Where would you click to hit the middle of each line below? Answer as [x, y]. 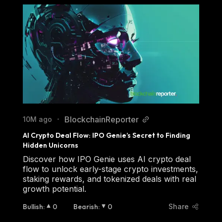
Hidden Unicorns [51, 145]
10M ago [37, 119]
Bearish [86, 206]
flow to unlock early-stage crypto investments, [111, 169]
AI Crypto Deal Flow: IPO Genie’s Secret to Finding [107, 135]
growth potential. [55, 189]
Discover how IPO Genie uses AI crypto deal [107, 159]
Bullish [33, 206]
